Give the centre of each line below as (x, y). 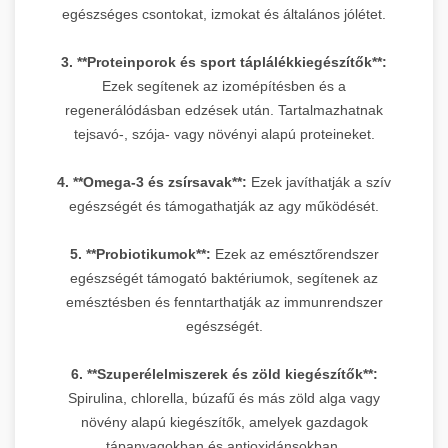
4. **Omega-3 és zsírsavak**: (152, 182)
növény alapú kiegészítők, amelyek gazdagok (224, 422)
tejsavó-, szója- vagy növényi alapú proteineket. (224, 134)
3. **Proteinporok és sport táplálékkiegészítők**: (224, 62)
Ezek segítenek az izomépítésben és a (224, 86)
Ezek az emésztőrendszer (294, 254)
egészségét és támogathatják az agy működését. (224, 206)
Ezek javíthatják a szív (319, 182)
